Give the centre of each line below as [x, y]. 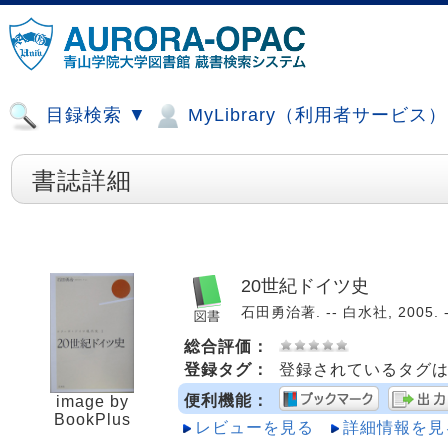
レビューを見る [254, 427]
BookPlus [92, 419]
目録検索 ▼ [93, 115]
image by [92, 401]
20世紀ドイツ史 [305, 285]
